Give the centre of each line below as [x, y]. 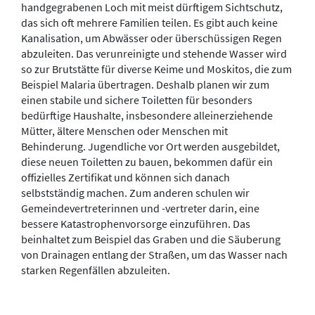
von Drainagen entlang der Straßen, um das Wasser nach [154, 255]
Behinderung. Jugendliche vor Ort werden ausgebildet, [150, 146]
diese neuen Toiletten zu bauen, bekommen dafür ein [147, 162]
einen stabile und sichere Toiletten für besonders [137, 100]
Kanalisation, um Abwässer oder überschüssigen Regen [152, 38]
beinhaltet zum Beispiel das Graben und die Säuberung [151, 239]
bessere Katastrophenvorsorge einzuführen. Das [136, 224]
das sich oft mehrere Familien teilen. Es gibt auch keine [149, 22]
